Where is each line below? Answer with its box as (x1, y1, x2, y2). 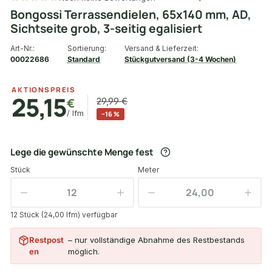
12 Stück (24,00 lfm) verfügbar (10, 209, 117, 219)
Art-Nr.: (10, 43, 35, 53)
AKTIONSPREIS (12, 85, 76, 95)
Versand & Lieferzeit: (124, 43, 199, 53)
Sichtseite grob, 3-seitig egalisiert (10, 20, 202, 36)
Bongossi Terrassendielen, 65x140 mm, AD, (10, 6, 251, 22)
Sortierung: (67, 43, 106, 53)
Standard (67, 54, 100, 64)
